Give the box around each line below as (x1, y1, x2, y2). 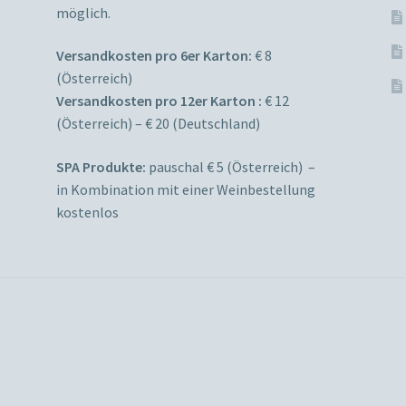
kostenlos (56, 202, 120, 221)
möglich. (56, 3, 111, 22)
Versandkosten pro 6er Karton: (56, 46, 253, 65)
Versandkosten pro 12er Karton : (56, 92, 263, 111)
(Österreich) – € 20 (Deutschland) (56, 114, 261, 133)
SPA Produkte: (56, 157, 150, 176)
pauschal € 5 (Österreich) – (149, 157, 349, 176)
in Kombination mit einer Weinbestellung (56, 179, 316, 198)
